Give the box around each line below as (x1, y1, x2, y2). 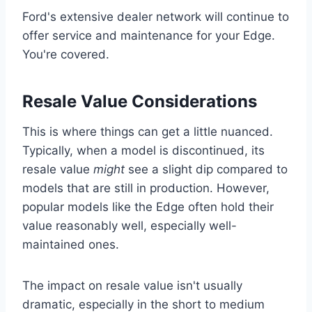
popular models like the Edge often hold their (22, 200, 274, 214)
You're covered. (22, 47, 109, 61)
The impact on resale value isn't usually (22, 279, 242, 292)
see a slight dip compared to (125, 162, 288, 176)
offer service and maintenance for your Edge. (22, 29, 275, 42)
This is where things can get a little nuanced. (22, 125, 273, 139)
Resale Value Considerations (22, 91, 257, 111)
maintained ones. (22, 237, 119, 251)
